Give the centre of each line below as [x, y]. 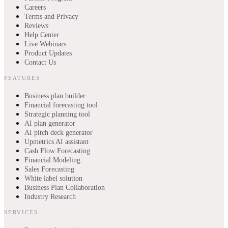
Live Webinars [45, 44]
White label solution [53, 179]
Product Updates [48, 53]
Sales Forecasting [49, 169]
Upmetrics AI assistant [56, 142]
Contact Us [40, 63]
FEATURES [22, 78]
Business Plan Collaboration [65, 188]
